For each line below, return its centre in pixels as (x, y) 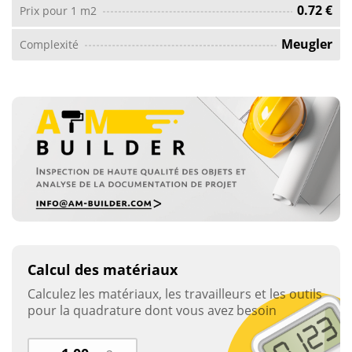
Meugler (307, 44)
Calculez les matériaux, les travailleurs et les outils (175, 294)
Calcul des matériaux (103, 270)
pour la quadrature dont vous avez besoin (152, 311)
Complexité (49, 44)
